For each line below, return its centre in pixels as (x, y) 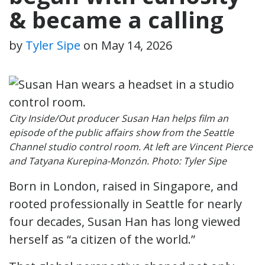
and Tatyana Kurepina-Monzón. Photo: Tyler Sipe (118, 161)
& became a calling (116, 19)
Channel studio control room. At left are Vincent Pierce (131, 146)
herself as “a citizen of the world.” (105, 239)
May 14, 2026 (137, 45)
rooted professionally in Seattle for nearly (125, 203)
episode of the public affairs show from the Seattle (121, 132)
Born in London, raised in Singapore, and (123, 186)
